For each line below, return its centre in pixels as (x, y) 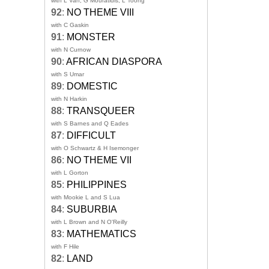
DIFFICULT (91, 136)
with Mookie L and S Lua (86, 198)
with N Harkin (69, 99)
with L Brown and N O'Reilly (89, 222)
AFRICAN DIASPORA (114, 62)
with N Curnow (71, 50)
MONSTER (91, 37)
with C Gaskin (70, 25)
